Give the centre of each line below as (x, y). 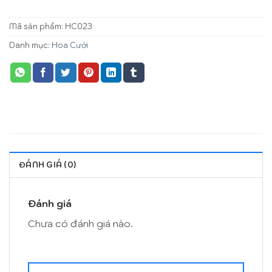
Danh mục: (30, 46)
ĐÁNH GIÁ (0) (48, 165)
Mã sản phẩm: (37, 27)
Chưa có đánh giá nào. (80, 224)
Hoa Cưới (70, 46)
